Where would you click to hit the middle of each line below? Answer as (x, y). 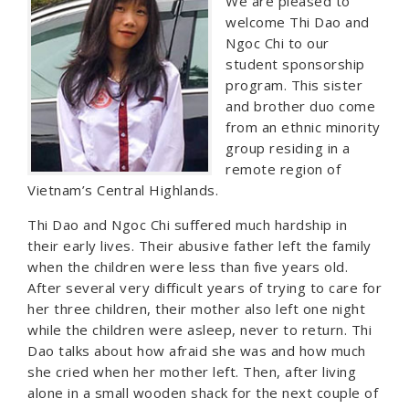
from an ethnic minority (303, 127)
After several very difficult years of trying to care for (204, 288)
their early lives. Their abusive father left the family (199, 246)
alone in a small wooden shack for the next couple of (203, 393)
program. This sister (294, 85)
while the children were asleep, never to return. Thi (199, 330)
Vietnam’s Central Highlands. (123, 190)
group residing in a (288, 148)
